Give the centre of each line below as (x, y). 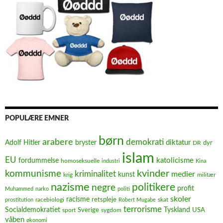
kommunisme (33, 174)
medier (183, 174)
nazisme (70, 187)
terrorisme (143, 209)
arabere (58, 142)
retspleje (104, 199)
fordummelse (39, 160)
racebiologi (50, 199)
